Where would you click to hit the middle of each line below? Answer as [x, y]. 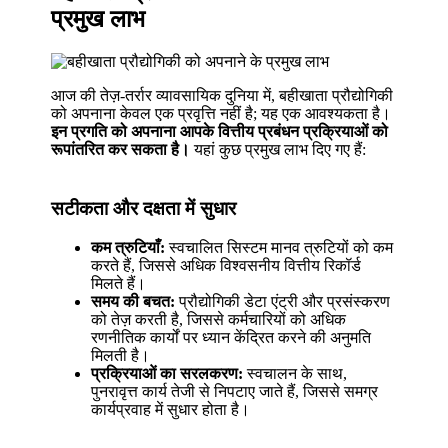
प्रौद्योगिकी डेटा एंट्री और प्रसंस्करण [283, 301]
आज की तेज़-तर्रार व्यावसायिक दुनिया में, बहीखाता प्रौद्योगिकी [222, 96]
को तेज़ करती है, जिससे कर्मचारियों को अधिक [219, 319]
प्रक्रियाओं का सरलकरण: [167, 373]
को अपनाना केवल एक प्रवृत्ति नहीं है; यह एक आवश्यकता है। [221, 114]
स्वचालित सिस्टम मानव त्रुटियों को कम [279, 247]
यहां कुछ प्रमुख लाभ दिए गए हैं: [278, 150]
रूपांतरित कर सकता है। [121, 150]
